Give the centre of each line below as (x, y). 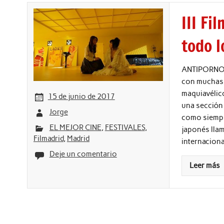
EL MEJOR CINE (75, 128)
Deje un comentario (83, 154)
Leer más (205, 166)
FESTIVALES (125, 128)
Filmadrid (48, 139)
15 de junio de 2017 (81, 96)
